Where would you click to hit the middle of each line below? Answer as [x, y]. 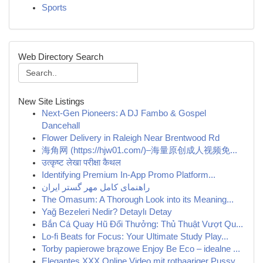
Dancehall [61, 126]
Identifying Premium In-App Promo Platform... [129, 175]
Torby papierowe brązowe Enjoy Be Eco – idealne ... [141, 249]
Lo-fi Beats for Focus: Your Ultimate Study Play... [135, 237]
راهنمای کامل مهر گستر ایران [96, 187]
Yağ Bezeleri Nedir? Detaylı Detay [107, 212]
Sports [54, 8]
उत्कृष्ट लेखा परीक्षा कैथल [81, 163]
